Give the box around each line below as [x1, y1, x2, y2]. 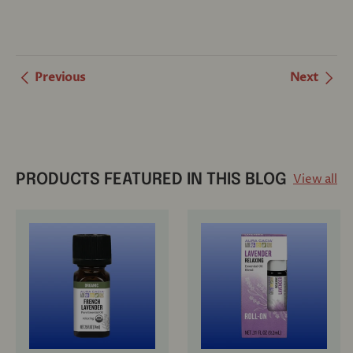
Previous [35, 69, 85, 85]
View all [293, 171, 337, 188]
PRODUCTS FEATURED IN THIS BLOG [16, 171, 287, 188]
